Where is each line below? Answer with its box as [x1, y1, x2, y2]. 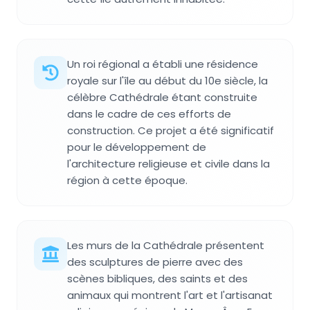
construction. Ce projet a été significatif [67, 123, 274, 138]
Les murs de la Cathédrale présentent [67, 238, 264, 253]
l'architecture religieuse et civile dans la [67, 156, 270, 172]
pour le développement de [67, 140, 206, 155]
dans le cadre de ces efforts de [67, 107, 231, 122]
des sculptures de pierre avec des [67, 255, 243, 270]
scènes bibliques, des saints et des [67, 271, 248, 286]
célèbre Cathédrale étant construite [67, 90, 257, 105]
